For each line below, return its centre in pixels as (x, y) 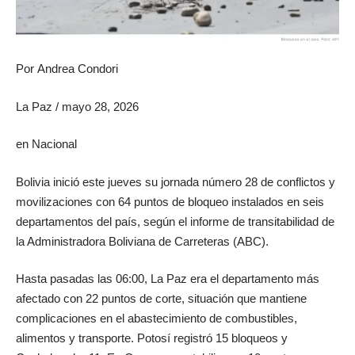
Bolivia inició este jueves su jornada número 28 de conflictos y (176, 181)
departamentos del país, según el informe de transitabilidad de (175, 221)
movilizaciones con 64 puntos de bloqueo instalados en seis (170, 201)
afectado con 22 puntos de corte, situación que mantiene (161, 299)
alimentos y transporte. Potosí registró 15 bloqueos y (152, 338)
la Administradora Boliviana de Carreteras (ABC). (142, 241)
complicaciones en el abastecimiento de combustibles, (157, 319)
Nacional (54, 144)
